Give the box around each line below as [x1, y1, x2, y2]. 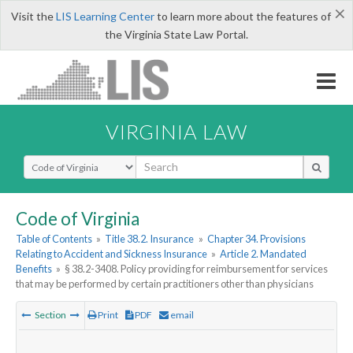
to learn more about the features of [154, 9, 331, 23]
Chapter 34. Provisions [206, 232, 306, 246]
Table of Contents [16, 232, 92, 246]
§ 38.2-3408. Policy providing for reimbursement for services [65, 262, 329, 276]
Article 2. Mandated [220, 247, 307, 261]
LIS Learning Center [55, 9, 154, 23]
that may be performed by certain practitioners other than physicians [16, 277, 314, 291]
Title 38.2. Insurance [105, 232, 195, 246]
